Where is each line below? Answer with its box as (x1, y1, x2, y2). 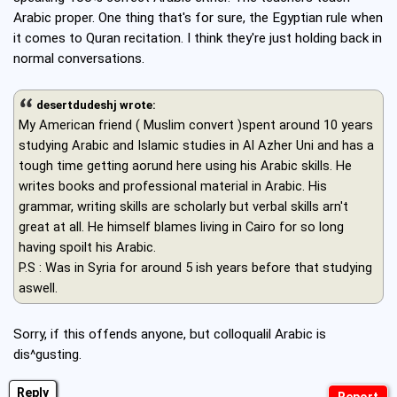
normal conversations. (13, 51, 144, 67)
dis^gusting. (13, 346, 82, 363)
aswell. (19, 280, 58, 297)
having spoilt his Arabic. (19, 239, 156, 256)
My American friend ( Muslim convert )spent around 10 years (19, 117, 373, 134)
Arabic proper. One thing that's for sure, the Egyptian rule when (13, 10, 383, 27)
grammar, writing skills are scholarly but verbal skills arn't (19, 198, 348, 215)
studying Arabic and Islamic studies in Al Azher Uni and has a (19, 137, 374, 154)
